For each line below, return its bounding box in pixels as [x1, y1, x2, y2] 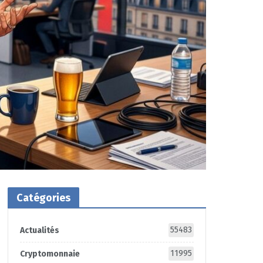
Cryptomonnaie [19, 249, 80, 259]
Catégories [16, 191, 70, 204]
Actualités [19, 225, 59, 235]
